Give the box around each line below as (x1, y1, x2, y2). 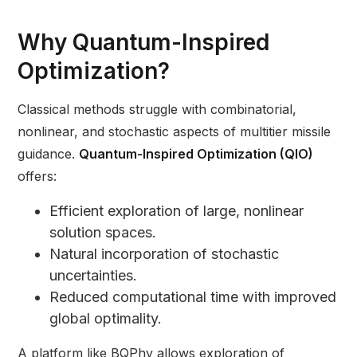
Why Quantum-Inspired (18, 29, 270, 57)
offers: (18, 168, 57, 185)
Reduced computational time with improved (49, 288, 337, 306)
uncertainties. (49, 267, 138, 284)
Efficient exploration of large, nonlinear (49, 202, 304, 220)
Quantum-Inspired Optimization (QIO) (79, 146, 314, 163)
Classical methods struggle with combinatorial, (18, 101, 297, 118)
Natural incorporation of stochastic (49, 245, 280, 263)
